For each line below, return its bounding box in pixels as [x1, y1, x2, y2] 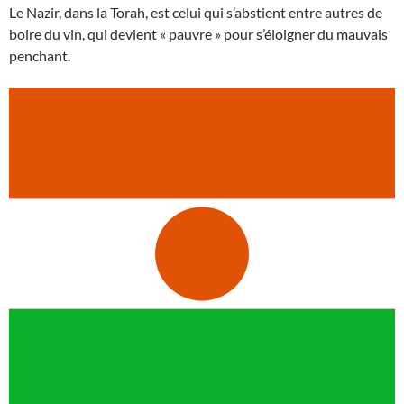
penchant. [9, 47, 70, 65]
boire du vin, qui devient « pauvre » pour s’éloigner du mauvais [9, 25, 388, 43]
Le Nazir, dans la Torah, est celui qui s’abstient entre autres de [9, 4, 382, 22]
